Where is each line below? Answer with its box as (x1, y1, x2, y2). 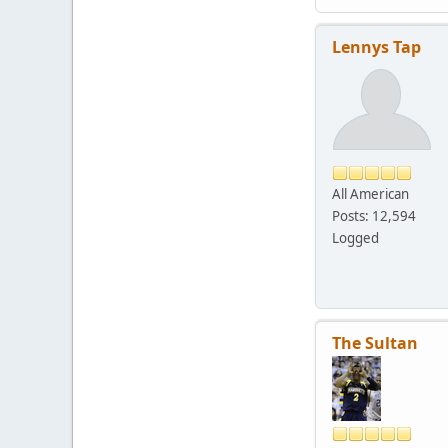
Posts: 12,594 (332, 206, 416, 225)
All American (332, 184, 409, 203)
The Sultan (332, 331, 418, 354)
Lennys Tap (332, 35, 421, 58)
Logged (332, 228, 379, 247)
